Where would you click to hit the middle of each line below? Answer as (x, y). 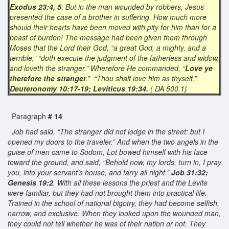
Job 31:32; (189, 172)
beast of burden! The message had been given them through (108, 37)
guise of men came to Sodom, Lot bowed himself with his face (108, 152)
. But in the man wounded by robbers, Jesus (133, 6)
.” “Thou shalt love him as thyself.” (141, 78)
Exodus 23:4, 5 (36, 6)
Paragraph (27, 116)
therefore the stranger (48, 78)
